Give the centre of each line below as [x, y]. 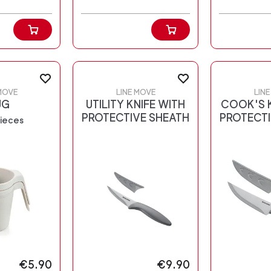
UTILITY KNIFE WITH [135, 105]
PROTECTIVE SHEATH [135, 118]
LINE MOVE [135, 93]
